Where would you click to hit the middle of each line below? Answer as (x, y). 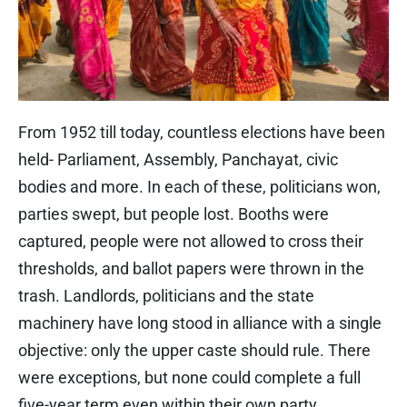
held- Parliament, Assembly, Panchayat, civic (178, 160)
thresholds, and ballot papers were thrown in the (191, 269)
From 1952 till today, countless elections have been (202, 133)
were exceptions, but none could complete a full (189, 378)
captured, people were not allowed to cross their (191, 242)
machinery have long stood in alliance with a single (200, 323)
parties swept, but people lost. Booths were (174, 214)
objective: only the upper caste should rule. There (194, 351)
